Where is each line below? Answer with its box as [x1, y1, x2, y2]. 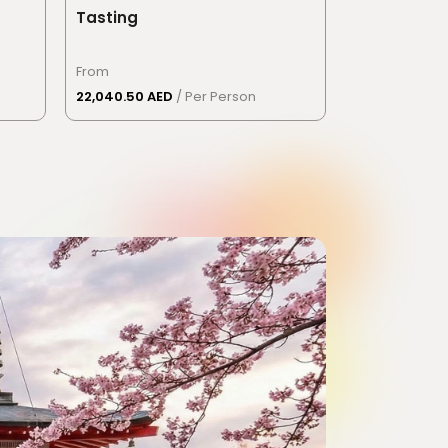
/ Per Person [176, 87, 257, 106]
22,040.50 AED [76, 87, 177, 106]
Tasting [76, 7, 139, 28]
